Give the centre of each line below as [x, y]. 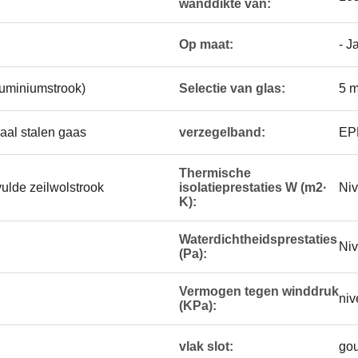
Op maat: [206, 44]
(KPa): [198, 306]
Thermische [215, 173]
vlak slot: [206, 346]
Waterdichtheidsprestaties [258, 239]
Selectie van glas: [232, 88]
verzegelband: [222, 132]
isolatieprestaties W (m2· [253, 187]
